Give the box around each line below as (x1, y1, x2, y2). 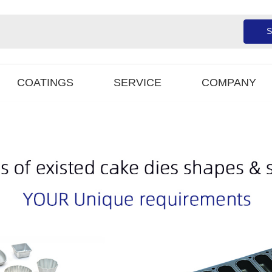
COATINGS (17, 76, 74, 89)
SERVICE (114, 76, 161, 89)
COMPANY (201, 76, 256, 89)
